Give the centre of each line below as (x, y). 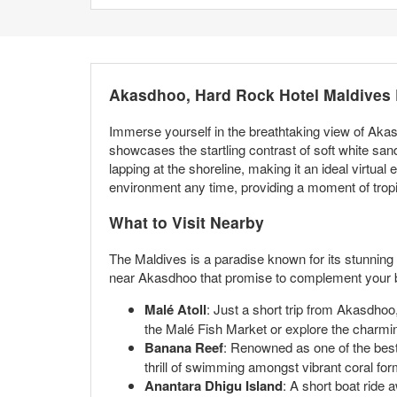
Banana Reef (184, 347)
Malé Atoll (175, 309)
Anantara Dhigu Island (214, 385)
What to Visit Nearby (187, 222)
